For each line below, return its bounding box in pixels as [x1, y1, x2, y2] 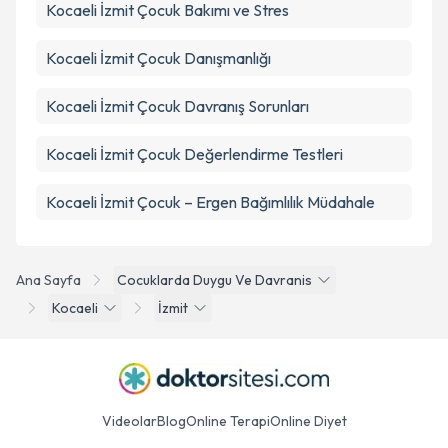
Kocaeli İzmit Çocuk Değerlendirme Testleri [46, 144, 343, 164]
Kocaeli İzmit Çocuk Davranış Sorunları [46, 96, 309, 116]
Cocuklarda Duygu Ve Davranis [117, 271, 312, 289]
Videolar [101, 412, 157, 430]
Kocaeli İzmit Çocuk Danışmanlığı [46, 48, 271, 68]
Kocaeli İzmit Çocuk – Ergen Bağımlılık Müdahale [46, 192, 375, 212]
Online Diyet [269, 412, 347, 430]
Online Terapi [185, 412, 270, 430]
